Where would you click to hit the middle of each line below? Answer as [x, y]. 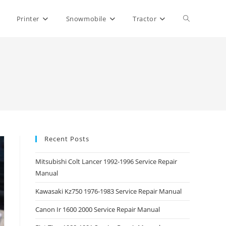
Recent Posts [67, 139]
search [194, 93]
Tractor [145, 19]
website [196, 56]
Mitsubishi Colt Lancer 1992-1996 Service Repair [106, 161]
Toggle [194, 18]
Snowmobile [86, 19]
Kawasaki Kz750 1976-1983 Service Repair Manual [108, 191]
